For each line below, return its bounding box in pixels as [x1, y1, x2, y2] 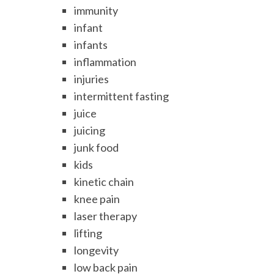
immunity [74, 4, 119, 18]
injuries [74, 72, 109, 86]
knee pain [74, 192, 120, 206]
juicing [74, 124, 106, 138]
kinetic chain [74, 175, 135, 189]
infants [74, 38, 108, 52]
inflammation [74, 55, 137, 69]
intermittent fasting [74, 89, 169, 103]
